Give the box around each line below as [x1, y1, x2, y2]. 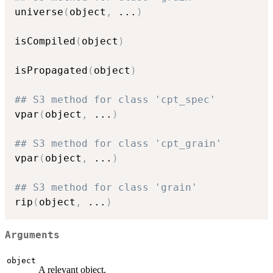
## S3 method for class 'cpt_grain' [15, 138, 222, 150]
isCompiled [15, 35, 76, 48]
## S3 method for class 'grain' [15, 182, 197, 194]
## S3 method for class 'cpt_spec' [15, 94, 216, 106]
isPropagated [15, 65, 88, 77]
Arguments [5, 230, 60, 241]
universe [15, 6, 63, 18]
